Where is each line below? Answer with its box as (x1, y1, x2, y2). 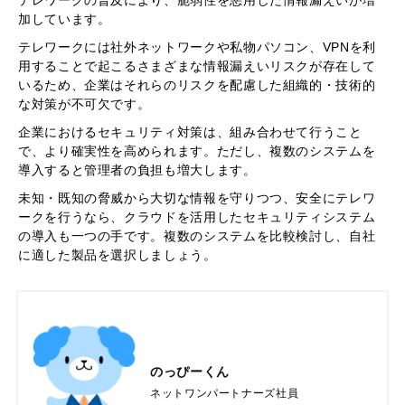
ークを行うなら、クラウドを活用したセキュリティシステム (18, 210, 376, 225)
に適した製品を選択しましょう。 (18, 248, 217, 263)
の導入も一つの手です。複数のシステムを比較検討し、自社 (18, 229, 376, 244)
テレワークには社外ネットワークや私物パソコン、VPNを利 (18, 40, 376, 55)
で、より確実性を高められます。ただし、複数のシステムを (18, 144, 376, 159)
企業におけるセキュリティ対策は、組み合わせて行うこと (18, 125, 363, 140)
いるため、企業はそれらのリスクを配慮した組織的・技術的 (18, 78, 376, 93)
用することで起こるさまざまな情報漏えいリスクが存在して (18, 59, 376, 74)
